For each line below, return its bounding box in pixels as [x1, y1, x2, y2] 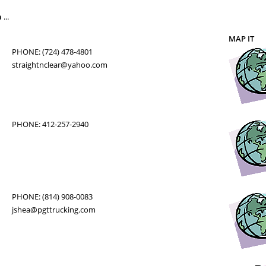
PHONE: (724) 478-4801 [11, 46, 93, 57]
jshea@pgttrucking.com [11, 204, 96, 215]
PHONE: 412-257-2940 [11, 119, 88, 129]
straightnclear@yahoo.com [11, 59, 107, 70]
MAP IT [229, 33, 255, 44]
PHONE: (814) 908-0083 [11, 191, 93, 202]
